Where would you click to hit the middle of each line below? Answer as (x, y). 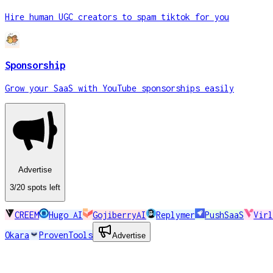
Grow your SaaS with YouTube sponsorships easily (119, 88)
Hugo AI (66, 214)
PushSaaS (224, 214)
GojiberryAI (119, 214)
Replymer (175, 214)
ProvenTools (66, 235)
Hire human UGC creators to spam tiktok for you (117, 16)
